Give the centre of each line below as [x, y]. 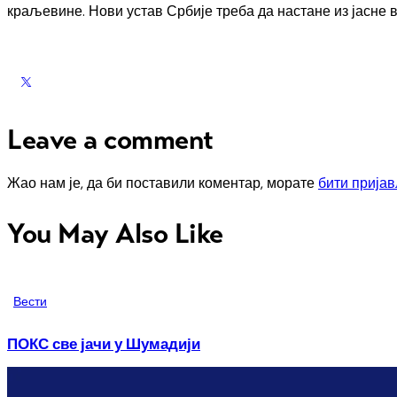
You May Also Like [115, 234]
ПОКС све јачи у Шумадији [104, 345]
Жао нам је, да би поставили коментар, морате [163, 183]
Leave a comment [110, 139]
